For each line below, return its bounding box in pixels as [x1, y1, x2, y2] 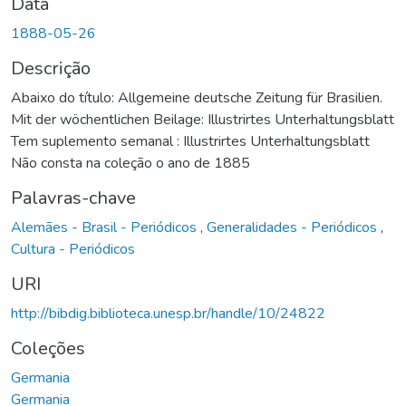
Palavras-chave [11, 185, 136, 210]
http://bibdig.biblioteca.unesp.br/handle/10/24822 [11, 303, 325, 324]
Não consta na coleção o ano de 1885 [11, 152, 250, 173]
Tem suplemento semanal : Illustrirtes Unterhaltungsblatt [11, 130, 370, 151]
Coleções [11, 335, 85, 361]
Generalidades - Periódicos [207, 217, 381, 237]
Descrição [11, 55, 91, 81]
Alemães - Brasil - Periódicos [11, 217, 200, 237]
